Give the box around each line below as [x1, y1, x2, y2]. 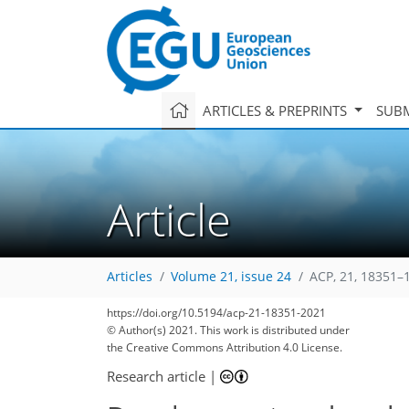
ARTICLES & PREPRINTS [202, 100, 351, 120]
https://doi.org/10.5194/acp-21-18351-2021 [107, 305, 326, 320]
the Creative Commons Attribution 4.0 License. [107, 340, 342, 355]
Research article [107, 366, 205, 385]
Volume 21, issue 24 [171, 268, 291, 286]
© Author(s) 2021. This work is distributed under [107, 322, 350, 338]
